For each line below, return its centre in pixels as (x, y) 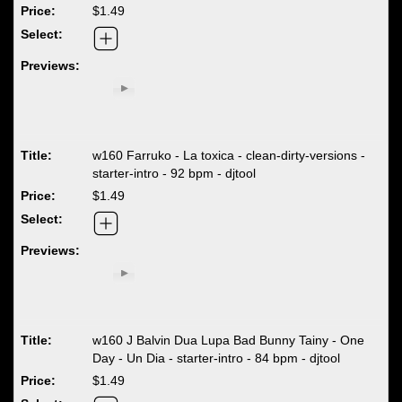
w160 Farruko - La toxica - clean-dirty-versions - (229, 155)
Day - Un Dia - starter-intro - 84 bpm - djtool (217, 358)
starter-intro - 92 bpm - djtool (175, 173)
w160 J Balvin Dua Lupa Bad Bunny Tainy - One (229, 340)
